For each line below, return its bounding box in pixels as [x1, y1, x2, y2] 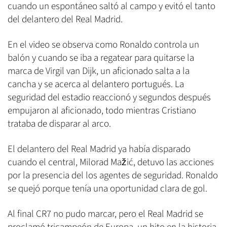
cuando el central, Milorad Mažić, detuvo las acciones [8, 155, 214, 169]
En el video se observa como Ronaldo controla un [8, 37, 199, 52]
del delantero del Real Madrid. [8, 12, 123, 26]
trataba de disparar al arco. [8, 117, 115, 131]
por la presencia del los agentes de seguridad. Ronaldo [8, 168, 218, 182]
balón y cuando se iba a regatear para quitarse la [8, 51, 194, 65]
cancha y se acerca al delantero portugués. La [8, 77, 184, 91]
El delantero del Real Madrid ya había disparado [8, 142, 191, 156]
